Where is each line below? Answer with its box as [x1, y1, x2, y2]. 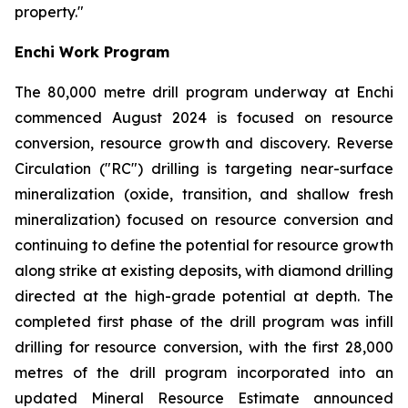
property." [15, 3, 84, 21]
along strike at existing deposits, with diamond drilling [15, 261, 393, 280]
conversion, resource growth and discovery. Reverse [15, 134, 393, 152]
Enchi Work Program [15, 43, 169, 61]
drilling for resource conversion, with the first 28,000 [15, 338, 393, 356]
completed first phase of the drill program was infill [15, 312, 393, 331]
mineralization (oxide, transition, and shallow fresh [15, 185, 393, 203]
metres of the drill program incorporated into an [15, 363, 393, 382]
